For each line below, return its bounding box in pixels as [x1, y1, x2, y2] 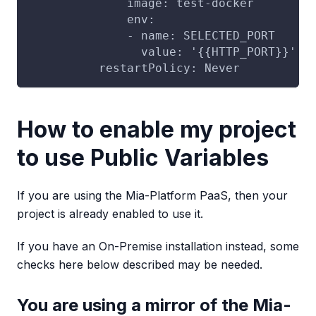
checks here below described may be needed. [17, 257, 262, 272]
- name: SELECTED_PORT [28, 28, 275, 42]
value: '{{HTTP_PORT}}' [28, 44, 296, 59]
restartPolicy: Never [28, 61, 240, 75]
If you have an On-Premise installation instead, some [17, 238, 299, 253]
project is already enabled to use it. [17, 206, 203, 221]
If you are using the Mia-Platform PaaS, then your [17, 188, 288, 202]
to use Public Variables [17, 143, 269, 171]
